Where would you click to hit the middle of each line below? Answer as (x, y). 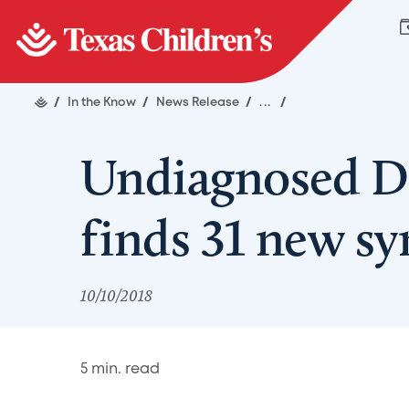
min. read (124, 369)
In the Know (103, 103)
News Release (199, 103)
